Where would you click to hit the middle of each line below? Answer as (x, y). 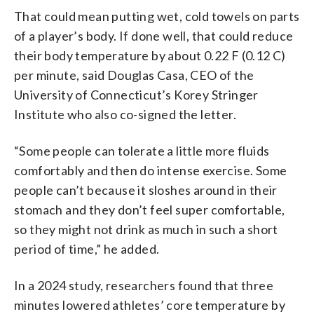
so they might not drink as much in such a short (146, 229)
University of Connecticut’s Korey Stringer (136, 94)
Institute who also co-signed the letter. (125, 114)
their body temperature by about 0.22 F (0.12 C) (150, 55)
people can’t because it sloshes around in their (146, 190)
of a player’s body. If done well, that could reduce (154, 35)
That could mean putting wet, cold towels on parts (157, 16)
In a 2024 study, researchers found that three (144, 285)
